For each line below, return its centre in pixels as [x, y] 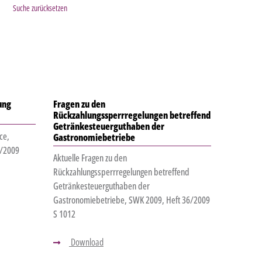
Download [86, 242]
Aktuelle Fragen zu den [90, 158]
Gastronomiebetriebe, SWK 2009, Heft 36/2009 [131, 200]
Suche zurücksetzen [40, 8]
